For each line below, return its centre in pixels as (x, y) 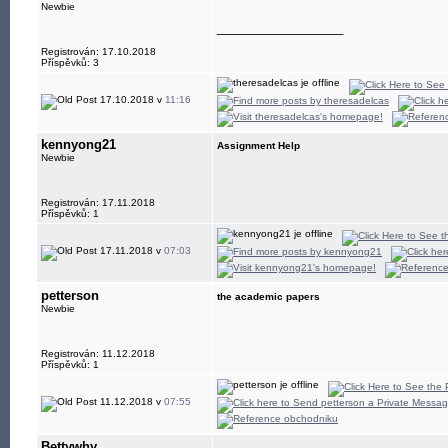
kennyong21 (78, 144)
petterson (70, 295)
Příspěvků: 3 (70, 62)
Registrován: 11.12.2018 (98, 353)
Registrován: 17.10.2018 (98, 51)
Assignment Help (258, 145)
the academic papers (268, 296)
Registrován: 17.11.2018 (98, 202)
